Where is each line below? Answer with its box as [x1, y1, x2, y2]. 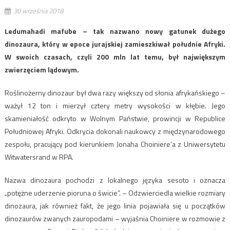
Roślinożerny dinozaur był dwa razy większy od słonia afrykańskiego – [4, 87, 226, 98]
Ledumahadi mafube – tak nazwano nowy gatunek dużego [4, 25, 226, 36]
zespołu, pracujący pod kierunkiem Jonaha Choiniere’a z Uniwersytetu [4, 138, 226, 149]
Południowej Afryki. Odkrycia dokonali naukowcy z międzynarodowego [4, 125, 226, 137]
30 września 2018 [13, 5, 63, 16]
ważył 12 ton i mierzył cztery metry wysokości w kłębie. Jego [4, 100, 226, 111]
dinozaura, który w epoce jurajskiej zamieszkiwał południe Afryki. [4, 38, 226, 49]
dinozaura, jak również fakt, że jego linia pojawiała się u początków [4, 200, 226, 211]
